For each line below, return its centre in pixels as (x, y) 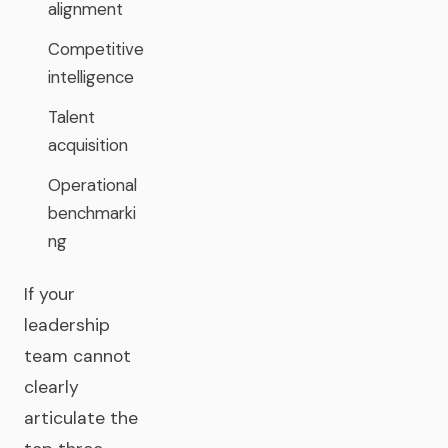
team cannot (77, 356)
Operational (92, 185)
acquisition (88, 145)
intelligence (91, 77)
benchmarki (92, 213)
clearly (51, 387)
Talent (71, 117)
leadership (67, 325)
